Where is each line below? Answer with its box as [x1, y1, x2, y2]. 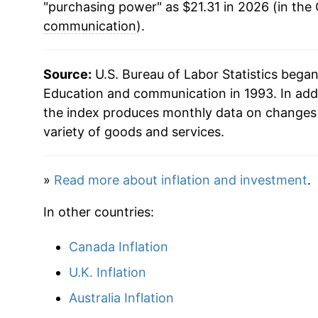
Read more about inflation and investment [53, 172, 307, 187]
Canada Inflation [68, 238, 168, 254]
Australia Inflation [68, 290, 174, 305]
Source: [43, 66, 92, 82]
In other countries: [43, 204, 154, 219]
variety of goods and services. [43, 124, 224, 139]
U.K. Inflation [68, 264, 146, 280]
